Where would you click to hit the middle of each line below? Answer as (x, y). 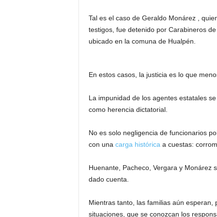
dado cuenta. (108, 179)
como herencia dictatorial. (128, 109)
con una (102, 144)
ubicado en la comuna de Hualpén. (142, 41)
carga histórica (138, 144)
